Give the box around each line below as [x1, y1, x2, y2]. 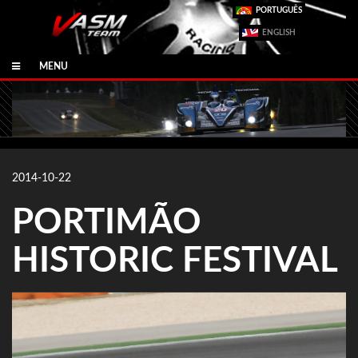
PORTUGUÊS [255, 6, 302, 14]
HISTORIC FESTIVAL [12, 243, 338, 279]
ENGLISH [261, 29, 296, 37]
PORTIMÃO [12, 205, 201, 241]
